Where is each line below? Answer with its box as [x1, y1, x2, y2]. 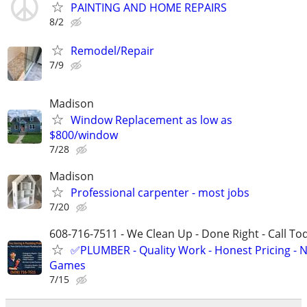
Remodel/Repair [71, 42, 154, 58]
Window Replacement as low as [71, 112, 232, 127]
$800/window [49, 127, 118, 143]
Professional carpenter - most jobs [71, 184, 249, 200]
